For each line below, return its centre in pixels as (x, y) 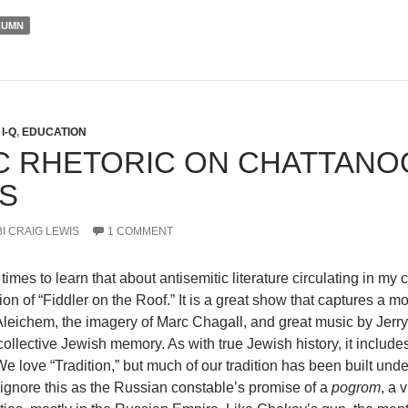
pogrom (356, 387)
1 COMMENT (140, 231)
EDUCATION (54, 132)
